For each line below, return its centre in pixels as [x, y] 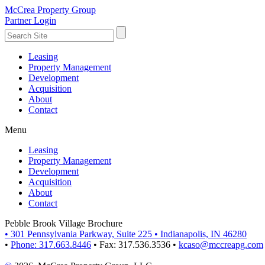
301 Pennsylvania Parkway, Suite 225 [81, 234]
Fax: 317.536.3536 [135, 245]
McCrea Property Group [50, 10]
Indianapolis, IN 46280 [203, 234]
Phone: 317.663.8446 [51, 245]
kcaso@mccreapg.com [221, 245]
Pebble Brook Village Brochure [64, 223]
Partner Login [30, 20]
